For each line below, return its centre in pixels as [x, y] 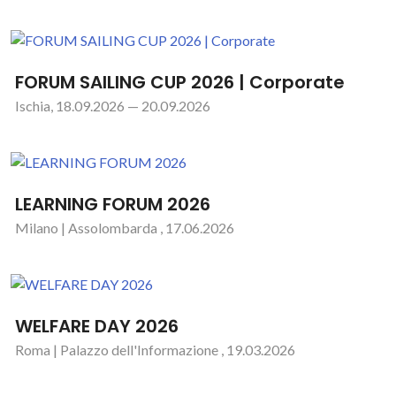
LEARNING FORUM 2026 [113, 204]
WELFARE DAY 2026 [97, 326]
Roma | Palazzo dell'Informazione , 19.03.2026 [155, 350]
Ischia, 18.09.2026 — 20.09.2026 [113, 106]
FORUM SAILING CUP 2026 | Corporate [180, 82]
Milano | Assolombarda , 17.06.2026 [125, 228]
